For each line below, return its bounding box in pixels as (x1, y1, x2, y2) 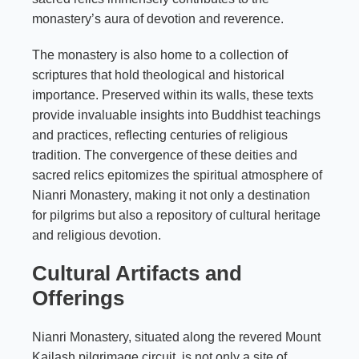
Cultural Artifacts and (32, 260, 242, 285)
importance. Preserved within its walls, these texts (32, 87, 313, 102)
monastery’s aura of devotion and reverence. (32, 11, 284, 26)
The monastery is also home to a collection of (32, 47, 288, 62)
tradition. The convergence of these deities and (32, 147, 297, 162)
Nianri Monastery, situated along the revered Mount (32, 329, 321, 344)
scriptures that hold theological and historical (32, 67, 284, 82)
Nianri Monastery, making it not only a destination (32, 188, 310, 202)
